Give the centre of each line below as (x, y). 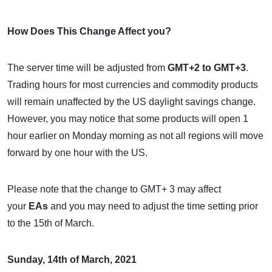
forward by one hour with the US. (77, 153)
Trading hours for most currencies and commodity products (133, 85)
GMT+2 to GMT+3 (207, 68)
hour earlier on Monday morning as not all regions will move (135, 136)
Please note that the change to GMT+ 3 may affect (114, 189)
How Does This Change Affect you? (89, 32)
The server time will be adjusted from (87, 68)
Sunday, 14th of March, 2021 (72, 260)
